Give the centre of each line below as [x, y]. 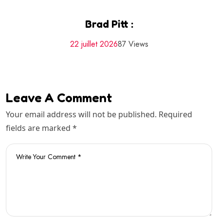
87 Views [133, 44]
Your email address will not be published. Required [99, 115]
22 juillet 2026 [94, 44]
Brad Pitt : [109, 24]
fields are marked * [41, 128]
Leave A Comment [59, 98]
